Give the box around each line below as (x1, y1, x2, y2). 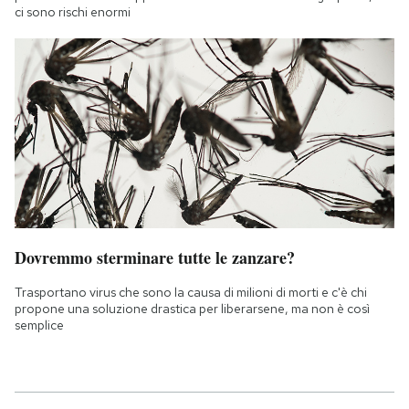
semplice (15, 316, 64, 333)
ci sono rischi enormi (15, 3, 131, 20)
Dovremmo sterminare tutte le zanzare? (15, 245, 295, 269)
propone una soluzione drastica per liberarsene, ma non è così (15, 299, 370, 317)
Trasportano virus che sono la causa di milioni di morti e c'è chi (15, 283, 367, 300)
